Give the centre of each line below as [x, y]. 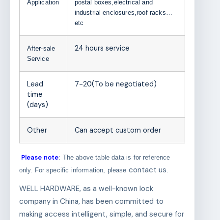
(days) [37, 105]
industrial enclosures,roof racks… [123, 13]
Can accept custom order [118, 130]
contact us [147, 170]
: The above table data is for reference [114, 158]
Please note [40, 158]
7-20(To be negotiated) [115, 84]
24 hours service [102, 48]
